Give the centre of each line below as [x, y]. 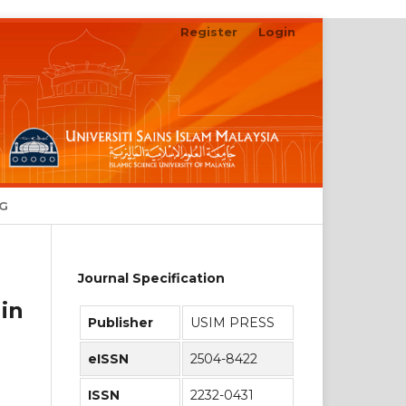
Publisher [122, 323]
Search [259, 206]
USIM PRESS [232, 323]
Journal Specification [151, 278]
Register [209, 31]
